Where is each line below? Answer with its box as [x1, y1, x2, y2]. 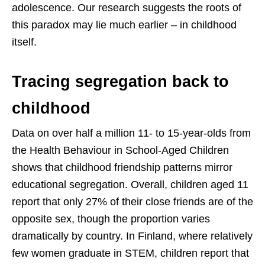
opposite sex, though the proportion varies [12, 213, 210, 225]
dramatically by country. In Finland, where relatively [12, 230, 253, 243]
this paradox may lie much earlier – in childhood [12, 19, 237, 31]
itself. [12, 36, 37, 49]
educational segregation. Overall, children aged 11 [12, 179, 248, 191]
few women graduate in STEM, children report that [12, 247, 249, 260]
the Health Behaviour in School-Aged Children [12, 144, 229, 157]
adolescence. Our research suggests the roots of [12, 2, 241, 14]
